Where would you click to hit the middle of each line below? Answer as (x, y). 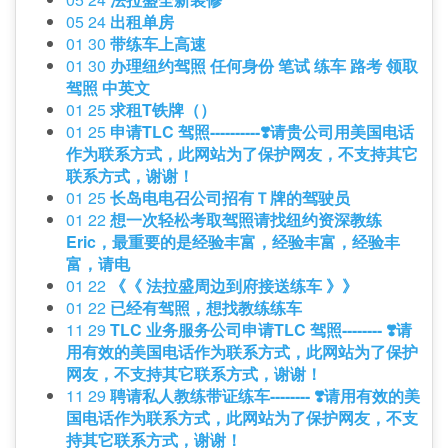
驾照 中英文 (108, 88)
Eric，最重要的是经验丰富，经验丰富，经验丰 (233, 242)
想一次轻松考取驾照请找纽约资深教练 (246, 220)
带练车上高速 (158, 44)
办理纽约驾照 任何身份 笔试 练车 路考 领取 (264, 66)
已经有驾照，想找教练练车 (206, 308)
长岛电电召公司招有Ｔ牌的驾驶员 (230, 198)
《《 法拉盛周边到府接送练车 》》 (234, 286)
